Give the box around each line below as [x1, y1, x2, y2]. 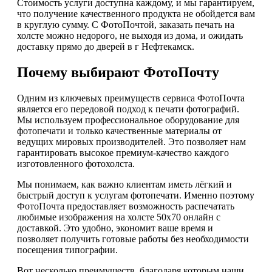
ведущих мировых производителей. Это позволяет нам [17, 137, 246, 148]
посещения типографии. [17, 245, 118, 256]
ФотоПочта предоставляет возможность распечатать [17, 201, 234, 212]
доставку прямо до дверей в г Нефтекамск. [17, 41, 194, 52]
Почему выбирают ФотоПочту [17, 64, 219, 81]
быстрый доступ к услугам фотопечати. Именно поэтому [17, 190, 254, 201]
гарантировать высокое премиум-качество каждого [17, 148, 229, 158]
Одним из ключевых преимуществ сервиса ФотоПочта [17, 93, 245, 104]
